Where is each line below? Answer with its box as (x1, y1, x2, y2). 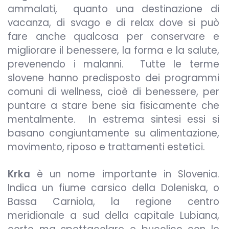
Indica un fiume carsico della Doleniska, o (8, 180, 219, 195)
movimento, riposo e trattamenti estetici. (8, 140, 205, 154)
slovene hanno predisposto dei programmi (8, 71, 219, 85)
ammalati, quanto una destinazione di (8, 2, 219, 16)
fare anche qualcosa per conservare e (8, 30, 219, 44)
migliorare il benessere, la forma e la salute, (8, 43, 219, 58)
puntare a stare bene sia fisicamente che (8, 99, 219, 113)
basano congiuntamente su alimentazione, (8, 126, 219, 141)
